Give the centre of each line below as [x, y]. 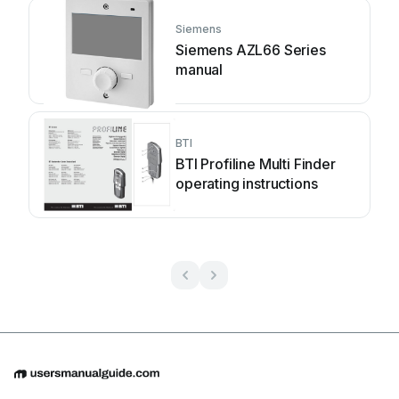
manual [199, 69]
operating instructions [247, 183]
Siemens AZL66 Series [251, 50]
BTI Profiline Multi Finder [256, 164]
